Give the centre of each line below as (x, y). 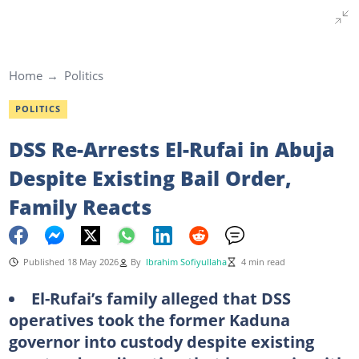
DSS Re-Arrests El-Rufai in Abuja (171, 149)
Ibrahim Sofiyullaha (186, 262)
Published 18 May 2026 (71, 262)
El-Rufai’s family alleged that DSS (161, 298)
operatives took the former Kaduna (149, 319)
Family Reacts (80, 206)
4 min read (263, 262)
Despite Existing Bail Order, (150, 177)
